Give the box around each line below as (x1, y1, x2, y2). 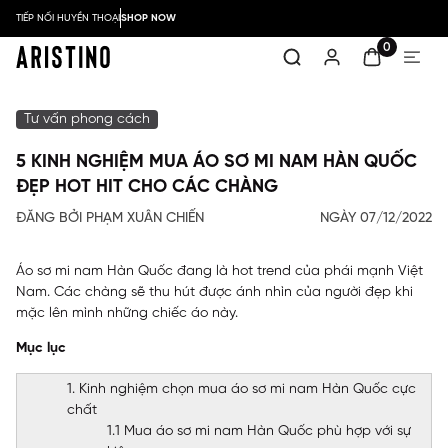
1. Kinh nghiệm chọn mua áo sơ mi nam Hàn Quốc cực (67, 382, 416, 397)
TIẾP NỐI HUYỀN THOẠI (16, 12, 120, 24)
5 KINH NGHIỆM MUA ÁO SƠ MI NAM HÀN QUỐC (16, 153, 417, 172)
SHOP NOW (121, 12, 176, 24)
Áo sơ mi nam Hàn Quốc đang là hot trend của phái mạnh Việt (16, 264, 423, 279)
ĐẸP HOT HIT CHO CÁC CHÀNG (16, 178, 278, 197)
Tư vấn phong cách (24, 112, 150, 127)
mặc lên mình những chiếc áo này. (16, 306, 238, 321)
